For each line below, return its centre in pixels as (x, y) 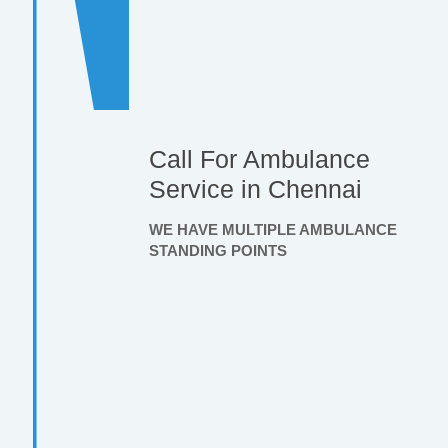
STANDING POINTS (217, 250)
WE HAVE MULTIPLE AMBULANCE (272, 229)
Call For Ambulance (259, 158)
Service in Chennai (255, 188)
